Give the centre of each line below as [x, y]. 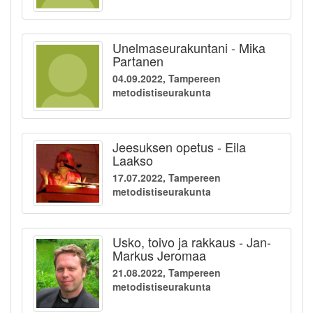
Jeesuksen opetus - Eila [179, 147]
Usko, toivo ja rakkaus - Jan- [192, 242]
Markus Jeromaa [159, 255]
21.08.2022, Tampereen [167, 273]
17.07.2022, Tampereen [167, 178]
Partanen [138, 61]
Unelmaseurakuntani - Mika [189, 48]
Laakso [133, 160]
